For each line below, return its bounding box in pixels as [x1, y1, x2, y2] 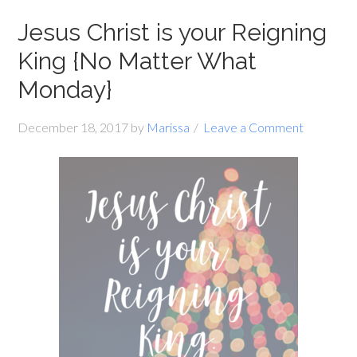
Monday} [18, 76, 113, 104]
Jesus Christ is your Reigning [18, 18, 328, 46]
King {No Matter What [18, 47, 257, 75]
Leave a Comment [203, 120, 304, 135]
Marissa [147, 120, 190, 135]
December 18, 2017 [18, 120, 129, 135]
